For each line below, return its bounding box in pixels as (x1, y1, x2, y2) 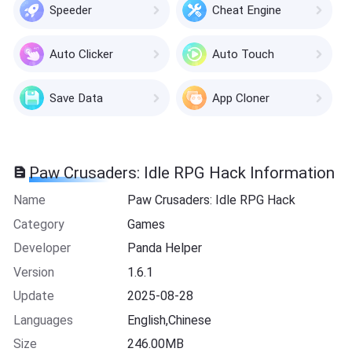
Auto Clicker (49, 46, 113, 61)
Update (13, 288, 54, 304)
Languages (13, 312, 73, 328)
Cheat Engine (211, 2, 281, 17)
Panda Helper (127, 240, 203, 256)
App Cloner (211, 90, 269, 105)
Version (13, 264, 54, 280)
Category (13, 216, 64, 232)
